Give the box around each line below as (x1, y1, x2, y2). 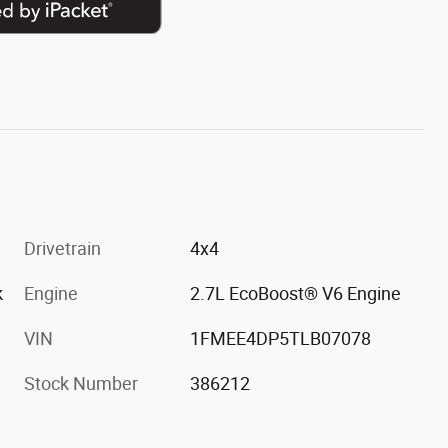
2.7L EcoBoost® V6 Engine (190, 282, 402, 304)
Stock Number (24, 372, 138, 394)
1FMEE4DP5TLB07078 (190, 327, 372, 349)
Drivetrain (24, 237, 101, 259)
